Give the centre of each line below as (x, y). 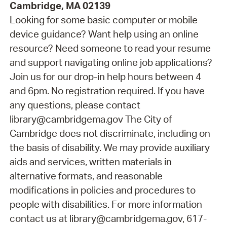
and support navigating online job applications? (111, 62)
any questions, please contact (75, 105)
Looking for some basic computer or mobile (103, 20)
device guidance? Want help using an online (104, 34)
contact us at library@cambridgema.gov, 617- (108, 218)
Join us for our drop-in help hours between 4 (105, 76)
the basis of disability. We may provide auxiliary (109, 147)
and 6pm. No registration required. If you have (107, 90)
